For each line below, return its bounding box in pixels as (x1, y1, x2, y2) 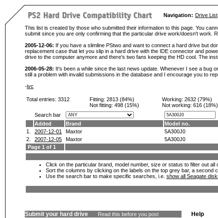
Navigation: (163, 12, 193, 18)
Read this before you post (98, 211, 159, 217)
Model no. (164, 121, 190, 127)
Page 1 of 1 (26, 144, 56, 150)
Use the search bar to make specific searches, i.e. (46, 173, 166, 179)
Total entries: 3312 (26, 96, 70, 102)
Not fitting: (90, 102, 114, 108)
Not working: (162, 102, 193, 108)
